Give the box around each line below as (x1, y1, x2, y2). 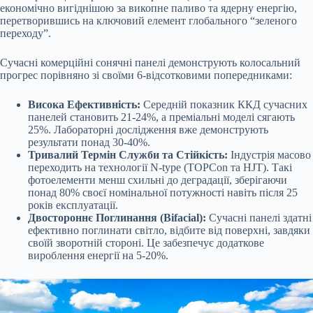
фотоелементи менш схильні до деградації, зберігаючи (28, 174, 287, 186)
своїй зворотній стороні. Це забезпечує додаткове (28, 237, 264, 249)
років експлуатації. (28, 199, 118, 211)
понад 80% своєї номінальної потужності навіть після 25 (28, 187, 298, 198)
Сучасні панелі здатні (206, 212, 312, 224)
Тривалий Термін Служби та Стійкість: (28, 149, 228, 161)
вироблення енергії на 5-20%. (28, 249, 168, 261)
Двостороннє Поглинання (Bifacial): (28, 212, 206, 224)
